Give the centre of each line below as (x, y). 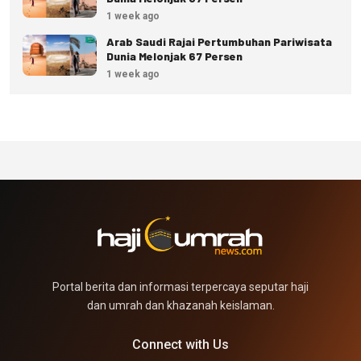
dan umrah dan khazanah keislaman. (180, 305)
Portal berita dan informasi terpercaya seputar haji (180, 286)
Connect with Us (180, 344)
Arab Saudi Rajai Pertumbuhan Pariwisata (219, 41)
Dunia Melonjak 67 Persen (174, 56)
